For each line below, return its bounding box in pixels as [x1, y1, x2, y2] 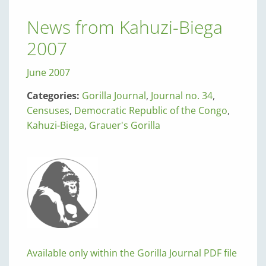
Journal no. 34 [151, 89, 213, 102]
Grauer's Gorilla [89, 119, 160, 132]
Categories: [27, 89, 82, 102]
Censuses [27, 104, 69, 117]
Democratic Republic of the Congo [74, 104, 227, 117]
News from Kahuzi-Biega [27, 15, 223, 39]
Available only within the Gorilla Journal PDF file [27, 246, 237, 259]
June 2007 [27, 66, 70, 79]
